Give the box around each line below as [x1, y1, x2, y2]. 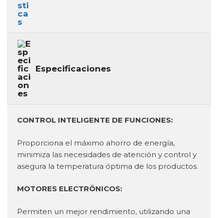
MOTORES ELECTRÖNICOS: [17, 184, 122, 194]
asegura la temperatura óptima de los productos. [17, 161, 198, 171]
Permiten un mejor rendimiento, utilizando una [17, 206, 190, 216]
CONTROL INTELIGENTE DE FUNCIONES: [17, 115, 173, 125]
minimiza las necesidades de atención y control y [17, 149, 197, 159]
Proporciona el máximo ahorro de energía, [17, 138, 175, 147]
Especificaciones [36, 63, 111, 73]
